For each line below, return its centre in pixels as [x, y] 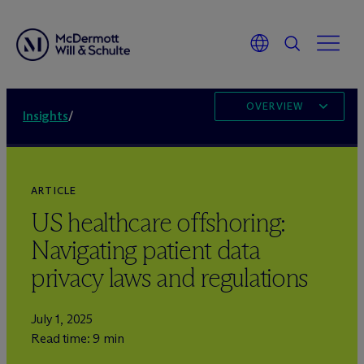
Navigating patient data [145, 250]
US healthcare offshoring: [158, 223]
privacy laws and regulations [170, 278]
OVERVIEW [275, 106]
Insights [45, 116]
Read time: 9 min [78, 338]
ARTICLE [54, 191]
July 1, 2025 [62, 319]
